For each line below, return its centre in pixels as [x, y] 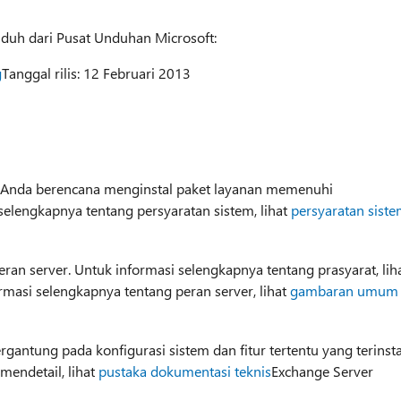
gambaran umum [344, 290]
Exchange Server [322, 371]
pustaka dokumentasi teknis [184, 371]
